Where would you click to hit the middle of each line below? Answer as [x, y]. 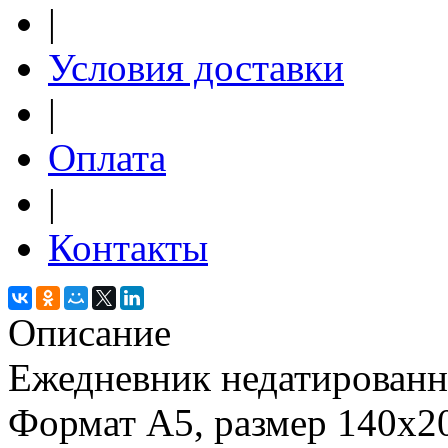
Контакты [128, 247]
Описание [89, 332]
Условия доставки [196, 67]
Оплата [107, 157]
